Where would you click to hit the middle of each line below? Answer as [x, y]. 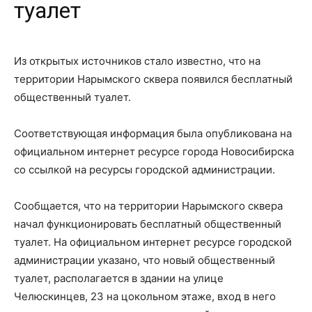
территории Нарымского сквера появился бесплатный [153, 79]
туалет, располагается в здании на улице [119, 279]
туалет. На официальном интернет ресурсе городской [153, 242]
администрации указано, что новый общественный [145, 260]
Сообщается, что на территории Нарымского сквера [148, 206]
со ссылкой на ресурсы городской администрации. [145, 170]
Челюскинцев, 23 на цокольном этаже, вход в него [145, 297]
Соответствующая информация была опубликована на [153, 134]
